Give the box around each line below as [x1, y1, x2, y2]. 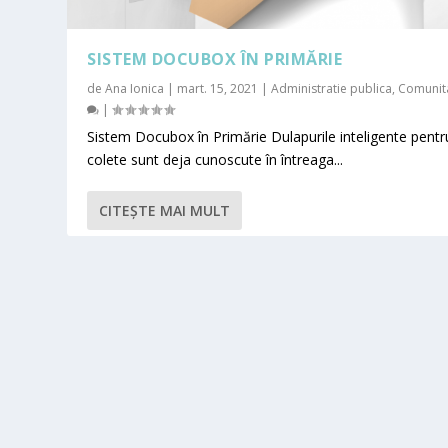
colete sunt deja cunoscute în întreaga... [87, 150, 344, 170]
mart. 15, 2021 [177, 80, 259, 98]
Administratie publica [271, 80, 393, 98]
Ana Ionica [105, 80, 165, 98]
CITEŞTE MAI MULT [99, 201, 231, 221]
